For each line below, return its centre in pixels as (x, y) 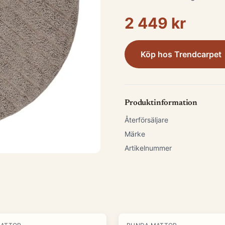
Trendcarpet (198, 54)
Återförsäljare (146, 120)
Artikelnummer (148, 148)
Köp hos (157, 54)
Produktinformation (161, 103)
